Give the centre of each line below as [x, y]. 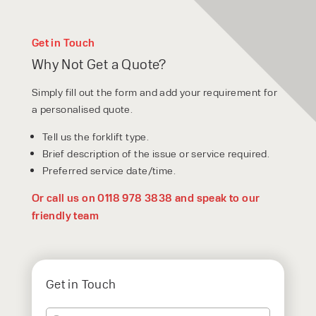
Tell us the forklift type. [96, 136]
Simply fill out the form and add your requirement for [154, 92]
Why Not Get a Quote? [99, 64]
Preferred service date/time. [109, 170]
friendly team [65, 216]
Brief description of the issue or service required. [156, 153]
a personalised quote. [82, 109]
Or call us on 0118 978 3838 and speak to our [146, 198]
